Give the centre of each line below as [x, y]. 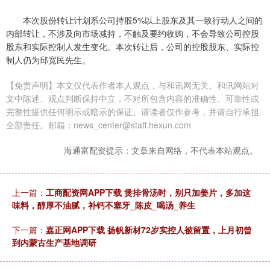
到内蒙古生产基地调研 [54, 242]
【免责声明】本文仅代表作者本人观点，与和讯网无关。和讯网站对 [133, 85]
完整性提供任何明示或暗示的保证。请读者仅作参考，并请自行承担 [133, 111]
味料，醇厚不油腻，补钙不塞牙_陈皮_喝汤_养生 [104, 205]
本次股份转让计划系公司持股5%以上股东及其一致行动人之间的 [143, 20]
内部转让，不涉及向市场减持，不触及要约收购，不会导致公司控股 [133, 33]
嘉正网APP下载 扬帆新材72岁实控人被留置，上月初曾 [149, 229]
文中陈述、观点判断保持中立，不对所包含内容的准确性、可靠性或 [133, 98]
